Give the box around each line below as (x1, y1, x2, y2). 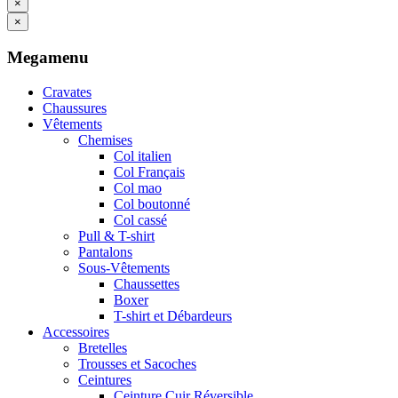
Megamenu (7, 47, 89, 67)
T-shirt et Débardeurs (114, 307, 232, 323)
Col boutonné (114, 195, 190, 211)
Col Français (114, 163, 185, 179)
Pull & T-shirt (78, 227, 155, 243)
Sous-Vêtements (78, 259, 170, 275)
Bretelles (78, 339, 127, 355)
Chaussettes (114, 275, 179, 291)
